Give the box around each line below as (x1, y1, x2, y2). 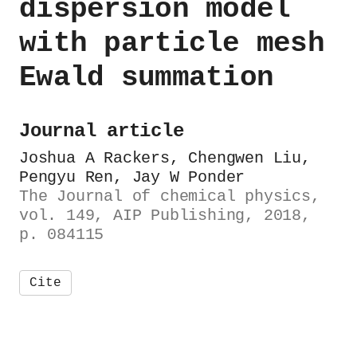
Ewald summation (19, 61, 274, 94)
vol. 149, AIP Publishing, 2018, (19, 206, 311, 225)
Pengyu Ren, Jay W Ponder (19, 168, 245, 186)
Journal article (19, 120, 184, 142)
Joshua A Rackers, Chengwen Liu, (19, 149, 311, 167)
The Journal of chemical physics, (19, 187, 320, 206)
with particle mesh (19, 27, 325, 60)
